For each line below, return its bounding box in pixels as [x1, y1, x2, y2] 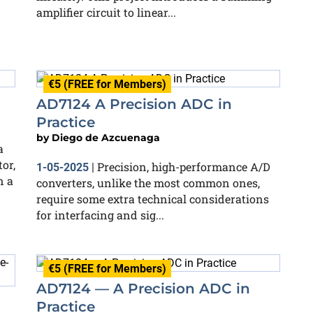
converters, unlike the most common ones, [36, 175, 260, 190]
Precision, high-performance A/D [97, 159, 270, 174]
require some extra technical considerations [36, 191, 269, 206]
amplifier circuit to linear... [36, 5, 176, 20]
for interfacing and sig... [36, 207, 164, 222]
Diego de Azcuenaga [52, 131, 160, 144]
